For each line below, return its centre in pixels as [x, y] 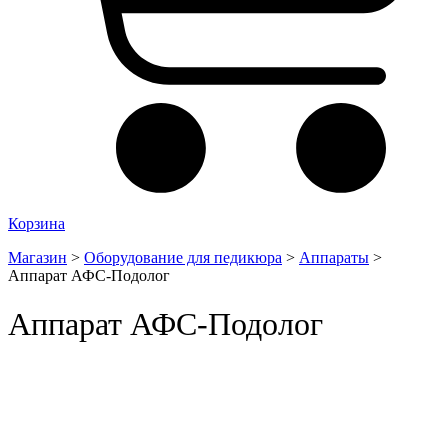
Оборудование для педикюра [183, 257]
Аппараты [334, 257]
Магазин [37, 257]
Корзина [36, 223]
